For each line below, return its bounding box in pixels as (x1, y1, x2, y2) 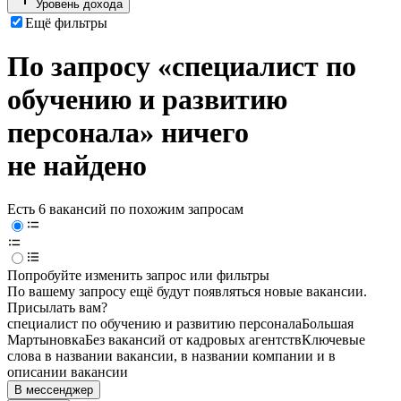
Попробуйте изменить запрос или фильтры (7, 268, 269, 284)
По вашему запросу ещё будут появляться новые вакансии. (7, 284, 367, 300)
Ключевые (302, 332, 365, 348)
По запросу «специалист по (7, 50, 356, 83)
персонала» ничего (7, 116, 249, 149)
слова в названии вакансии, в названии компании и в (7, 348, 336, 364)
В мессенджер (14, 383, 93, 397)
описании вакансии (7, 364, 128, 380)
